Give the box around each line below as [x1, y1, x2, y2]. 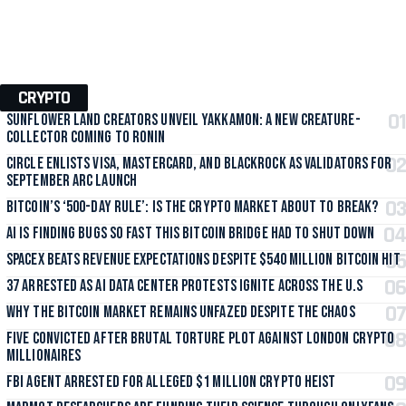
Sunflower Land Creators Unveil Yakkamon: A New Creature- [6, 111, 361, 130]
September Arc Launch [6, 171, 137, 191]
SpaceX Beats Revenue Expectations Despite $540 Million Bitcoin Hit [6, 250, 401, 270]
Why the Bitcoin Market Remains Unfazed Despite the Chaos [6, 303, 355, 323]
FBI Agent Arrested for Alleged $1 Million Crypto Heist [6, 372, 336, 392]
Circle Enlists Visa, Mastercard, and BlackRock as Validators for [6, 154, 392, 174]
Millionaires [6, 346, 82, 366]
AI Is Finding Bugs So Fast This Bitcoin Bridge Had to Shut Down [6, 224, 375, 244]
